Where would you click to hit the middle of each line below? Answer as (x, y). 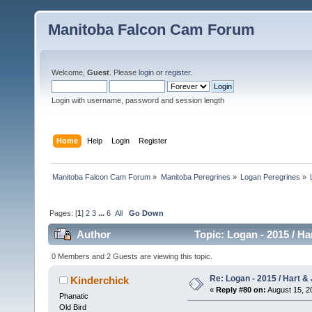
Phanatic (73, 296)
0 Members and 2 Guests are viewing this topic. (132, 256)
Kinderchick (100, 280)
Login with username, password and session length (138, 100)
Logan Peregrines (270, 177)
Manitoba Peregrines (195, 177)
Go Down (147, 213)
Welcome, (69, 72)
